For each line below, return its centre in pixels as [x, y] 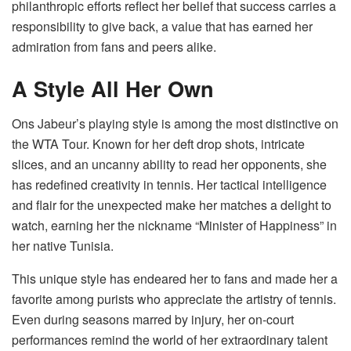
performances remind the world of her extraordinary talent [170, 340]
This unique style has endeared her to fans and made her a [175, 279]
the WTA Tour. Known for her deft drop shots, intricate [158, 144]
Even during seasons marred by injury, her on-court [153, 320]
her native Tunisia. [63, 246]
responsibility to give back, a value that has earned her [162, 26]
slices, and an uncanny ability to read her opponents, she [169, 165]
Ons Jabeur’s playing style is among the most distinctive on [175, 124]
